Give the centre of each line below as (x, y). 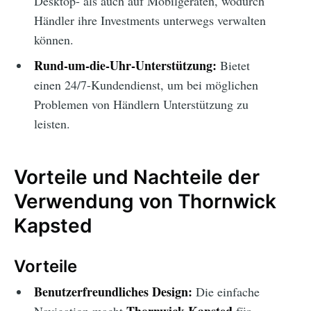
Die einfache (226, 292)
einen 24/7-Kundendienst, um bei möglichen (146, 85)
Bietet (233, 66)
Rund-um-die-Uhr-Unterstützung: (125, 66)
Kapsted (53, 226)
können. (53, 40)
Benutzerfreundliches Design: (113, 292)
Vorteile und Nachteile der (137, 177)
